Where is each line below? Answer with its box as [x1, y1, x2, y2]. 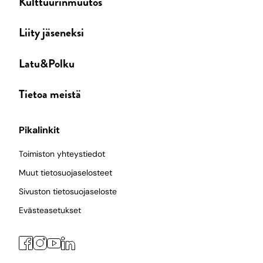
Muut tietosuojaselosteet [19, 167, 112, 178]
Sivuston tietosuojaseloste [19, 186, 117, 197]
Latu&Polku [19, 55, 75, 72]
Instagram [32, 234, 70, 245]
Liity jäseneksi [19, 24, 84, 42]
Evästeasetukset [19, 205, 81, 216]
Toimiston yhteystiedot [19, 149, 105, 160]
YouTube [46, 236, 79, 247]
